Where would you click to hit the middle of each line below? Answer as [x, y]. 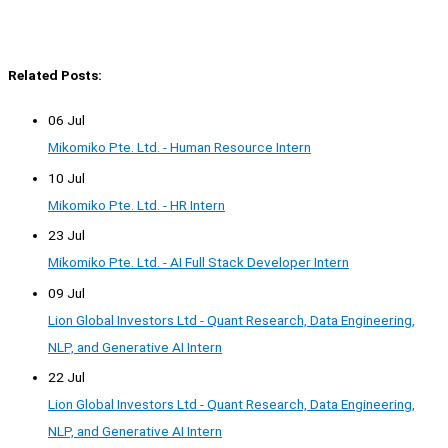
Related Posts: [55, 75]
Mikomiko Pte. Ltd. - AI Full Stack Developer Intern [198, 262]
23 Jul [66, 235]
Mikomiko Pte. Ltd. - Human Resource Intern [179, 147]
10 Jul [66, 177]
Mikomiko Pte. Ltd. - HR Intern [136, 204]
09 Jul [66, 292]
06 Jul [66, 120]
